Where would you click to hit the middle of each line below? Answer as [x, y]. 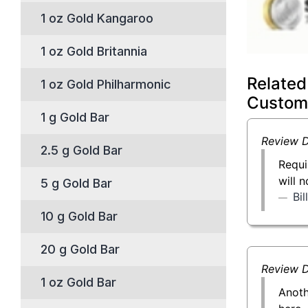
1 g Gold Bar [75, 117]
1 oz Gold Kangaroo [97, 18]
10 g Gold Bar [79, 216]
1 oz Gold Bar [78, 282]
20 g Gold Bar [80, 249]
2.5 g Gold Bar [81, 150]
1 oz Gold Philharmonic [106, 84]
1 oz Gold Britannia [94, 51]
